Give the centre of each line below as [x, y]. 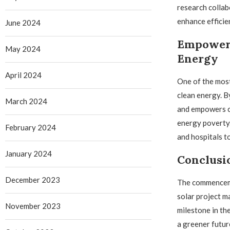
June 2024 [23, 23]
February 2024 [31, 127]
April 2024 [23, 75]
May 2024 [23, 49]
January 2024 [28, 154]
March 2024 [26, 101]
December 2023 [33, 180]
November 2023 [33, 206]
